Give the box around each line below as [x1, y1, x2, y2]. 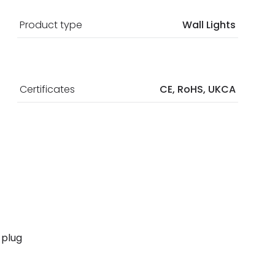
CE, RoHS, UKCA [160, 82, 236, 96]
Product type [20, 17, 82, 32]
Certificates [20, 82, 75, 96]
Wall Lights [182, 17, 236, 32]
